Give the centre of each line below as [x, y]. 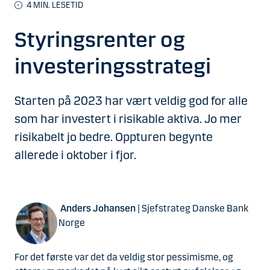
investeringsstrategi [113, 66]
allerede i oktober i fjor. [77, 155]
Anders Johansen [98, 208]
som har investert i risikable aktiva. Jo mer [128, 119]
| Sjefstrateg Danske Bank [192, 208]
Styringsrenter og [100, 40]
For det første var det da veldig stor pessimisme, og [124, 257]
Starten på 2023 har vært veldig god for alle [131, 101]
